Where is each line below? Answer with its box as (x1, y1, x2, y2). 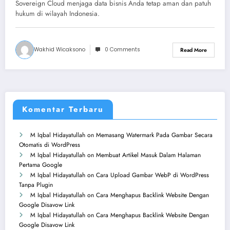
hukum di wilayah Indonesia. (15, 9, 100, 18)
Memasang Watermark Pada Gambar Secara (96, 130, 213, 140)
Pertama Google (19, 160, 62, 169)
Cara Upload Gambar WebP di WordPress (96, 170, 209, 180)
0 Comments (105, 46, 140, 53)
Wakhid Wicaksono (34, 46, 85, 53)
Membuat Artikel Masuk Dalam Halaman (96, 150, 201, 160)
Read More (180, 46, 207, 54)
